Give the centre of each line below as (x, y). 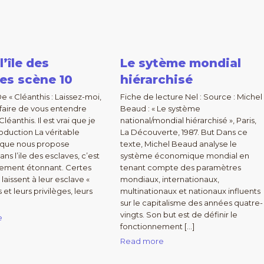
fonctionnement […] (157, 226)
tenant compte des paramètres (180, 167)
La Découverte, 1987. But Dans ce (184, 132)
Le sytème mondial (180, 63)
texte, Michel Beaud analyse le (178, 144)
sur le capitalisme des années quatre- (191, 203)
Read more (142, 241)
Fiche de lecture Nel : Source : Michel (191, 97)
